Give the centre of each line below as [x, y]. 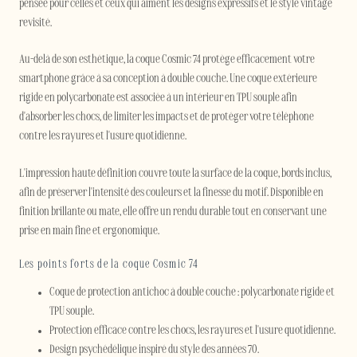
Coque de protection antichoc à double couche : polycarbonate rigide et [192, 292]
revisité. [35, 23]
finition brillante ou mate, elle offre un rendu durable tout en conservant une [173, 212]
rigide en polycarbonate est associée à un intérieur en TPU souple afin [158, 99]
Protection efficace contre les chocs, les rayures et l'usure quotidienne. [192, 331]
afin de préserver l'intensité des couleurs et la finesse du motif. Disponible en [171, 193]
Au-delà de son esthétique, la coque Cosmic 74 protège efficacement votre [167, 61]
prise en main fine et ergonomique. [89, 231]
